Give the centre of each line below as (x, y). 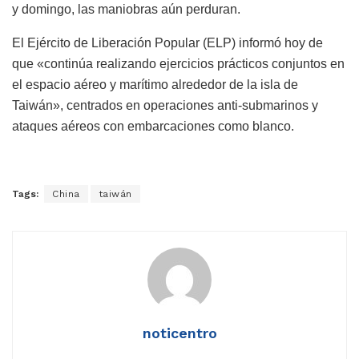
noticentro (179, 333)
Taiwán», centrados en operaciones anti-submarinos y (165, 105)
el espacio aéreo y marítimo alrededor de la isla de (155, 84)
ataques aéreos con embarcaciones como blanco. (153, 126)
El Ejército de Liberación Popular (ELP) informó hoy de (167, 42)
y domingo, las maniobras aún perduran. (126, 9)
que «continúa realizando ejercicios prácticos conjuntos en (178, 63)
